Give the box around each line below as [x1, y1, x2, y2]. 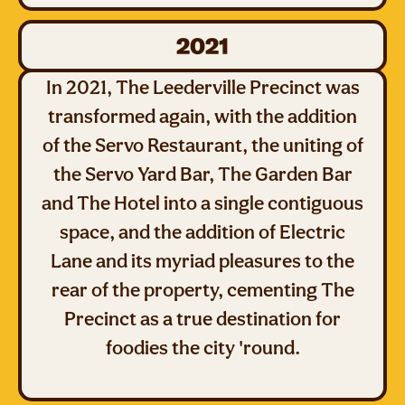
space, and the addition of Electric [60, 220, 345, 243]
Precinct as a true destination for [64, 306, 341, 330]
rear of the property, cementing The [51, 278, 354, 301]
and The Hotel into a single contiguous [42, 191, 363, 214]
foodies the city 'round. [105, 335, 300, 359]
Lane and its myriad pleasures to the [51, 249, 354, 272]
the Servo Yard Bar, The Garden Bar [52, 162, 353, 185]
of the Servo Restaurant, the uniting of [42, 133, 363, 156]
